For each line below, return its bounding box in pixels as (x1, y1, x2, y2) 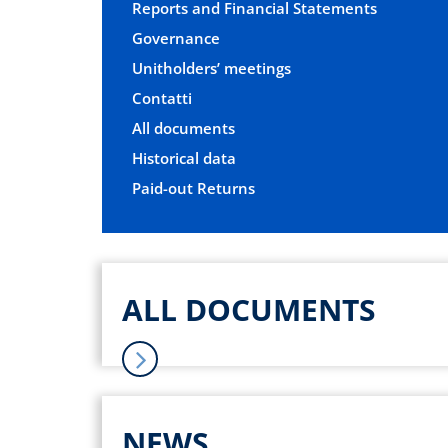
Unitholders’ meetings (132, 57, 291, 78)
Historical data (132, 147, 236, 168)
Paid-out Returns (132, 177, 255, 198)
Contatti (132, 87, 192, 108)
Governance (132, 27, 220, 48)
